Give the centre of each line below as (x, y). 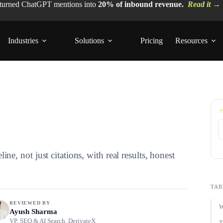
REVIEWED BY (30, 203)
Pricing (152, 41)
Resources (192, 41)
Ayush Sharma (34, 212)
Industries (23, 41)
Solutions (90, 41)
